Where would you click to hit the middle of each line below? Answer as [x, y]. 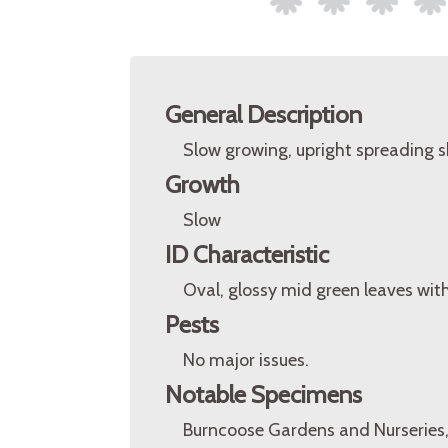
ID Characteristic [247, 254]
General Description [263, 114]
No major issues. [246, 360]
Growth [202, 184]
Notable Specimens [263, 394]
